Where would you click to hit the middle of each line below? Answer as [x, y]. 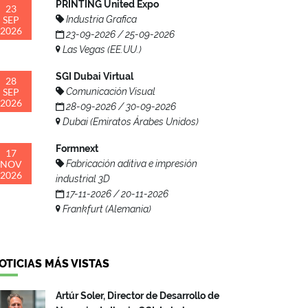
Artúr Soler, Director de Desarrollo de [137, 296]
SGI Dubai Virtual [95, 77]
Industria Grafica [100, 20]
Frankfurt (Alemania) [106, 209]
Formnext [77, 149]
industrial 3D [83, 179]
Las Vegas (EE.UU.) [101, 50]
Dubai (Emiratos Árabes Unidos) [130, 122]
